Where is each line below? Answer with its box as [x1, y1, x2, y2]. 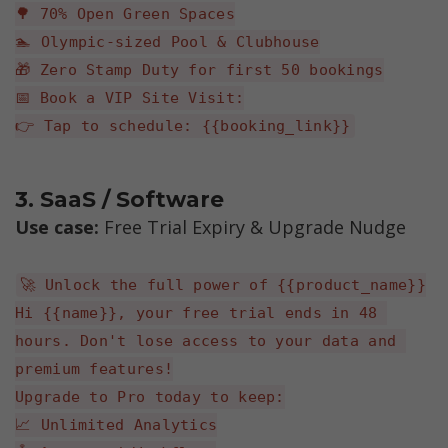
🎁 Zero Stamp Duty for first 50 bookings [15, 60, 384, 79]
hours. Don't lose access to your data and [15, 331, 397, 350]
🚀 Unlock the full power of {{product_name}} [20, 275, 426, 294]
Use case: [15, 214, 104, 239]
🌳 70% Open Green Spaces [15, 4, 235, 23]
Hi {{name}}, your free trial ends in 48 [15, 303, 378, 322]
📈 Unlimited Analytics [15, 415, 218, 434]
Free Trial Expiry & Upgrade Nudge [104, 214, 406, 239]
